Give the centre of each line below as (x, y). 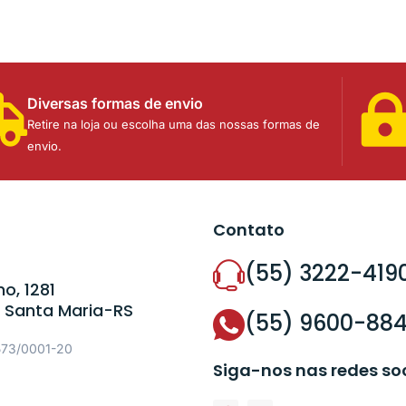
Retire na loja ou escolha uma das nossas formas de (173, 124)
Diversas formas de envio (115, 103)
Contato (249, 229)
